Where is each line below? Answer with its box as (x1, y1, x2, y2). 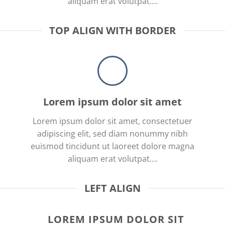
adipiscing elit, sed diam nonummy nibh (37, 128, 188, 139)
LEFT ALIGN (84, 181, 141, 195)
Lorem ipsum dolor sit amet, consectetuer (33, 116, 192, 127)
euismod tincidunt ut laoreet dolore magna (31, 141, 194, 152)
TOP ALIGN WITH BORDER (49, 24, 176, 37)
